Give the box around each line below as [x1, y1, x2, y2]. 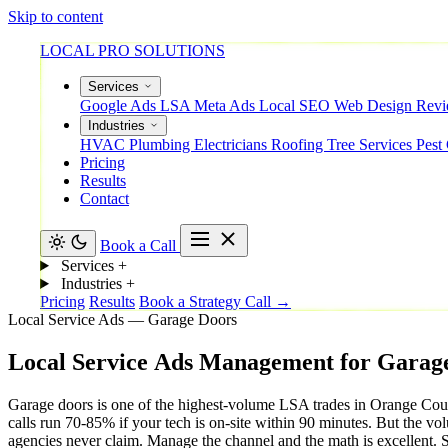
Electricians [194, 136, 271, 153]
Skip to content [8, 8, 103, 25]
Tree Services [327, 136, 416, 153]
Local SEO [259, 97, 334, 114]
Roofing [271, 136, 327, 153]
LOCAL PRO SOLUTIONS [40, 42, 225, 59]
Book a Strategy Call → [139, 293, 291, 310]
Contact [80, 190, 129, 207]
